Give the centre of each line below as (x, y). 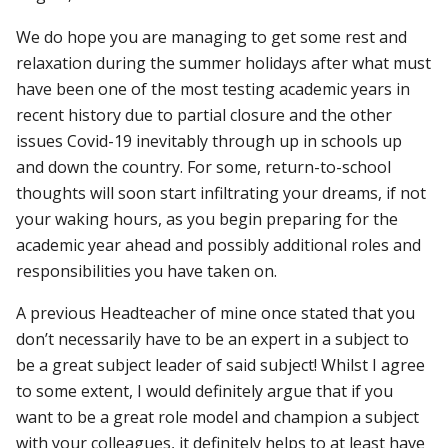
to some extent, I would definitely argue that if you (205, 390)
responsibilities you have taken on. (147, 270)
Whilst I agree (373, 364)
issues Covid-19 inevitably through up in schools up (209, 140)
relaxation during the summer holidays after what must (224, 62)
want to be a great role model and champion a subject (218, 416)
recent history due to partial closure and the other (204, 114)
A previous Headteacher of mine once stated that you (216, 312)
